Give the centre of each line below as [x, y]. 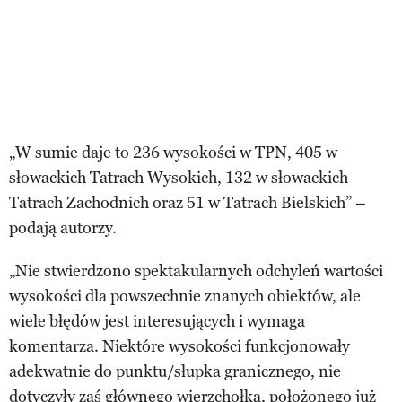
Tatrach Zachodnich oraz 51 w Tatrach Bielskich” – [188, 202]
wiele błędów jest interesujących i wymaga [157, 321]
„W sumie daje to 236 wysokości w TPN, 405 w [173, 152]
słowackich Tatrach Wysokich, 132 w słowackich [179, 177]
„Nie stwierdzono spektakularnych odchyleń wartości [196, 271]
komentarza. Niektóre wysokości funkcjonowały [179, 346]
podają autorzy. [63, 227]
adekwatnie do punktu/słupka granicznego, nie [175, 371]
